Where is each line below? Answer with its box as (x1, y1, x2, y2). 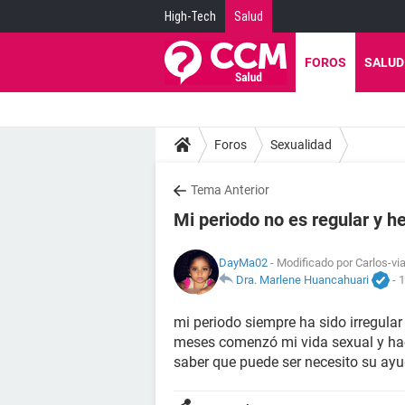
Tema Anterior (191, 183, 269, 197)
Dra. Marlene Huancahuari (236, 272, 369, 287)
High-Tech (165, 9, 216, 24)
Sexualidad (270, 137, 332, 152)
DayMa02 (219, 255, 268, 269)
